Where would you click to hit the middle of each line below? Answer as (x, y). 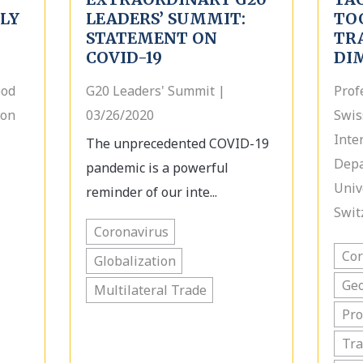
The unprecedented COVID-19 (177, 143)
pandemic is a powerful (157, 168)
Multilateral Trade (150, 290)
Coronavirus (131, 232)
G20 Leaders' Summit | (155, 91)
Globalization (135, 261)
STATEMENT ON (151, 38)
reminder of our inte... (151, 192)
